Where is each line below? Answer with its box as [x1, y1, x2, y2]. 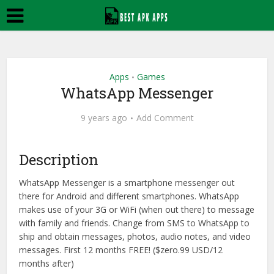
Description [19, 150, 99, 169]
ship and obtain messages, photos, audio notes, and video [19, 231, 251, 242]
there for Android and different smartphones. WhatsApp [19, 190, 240, 202]
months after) [19, 257, 75, 269]
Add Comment [136, 112, 194, 124]
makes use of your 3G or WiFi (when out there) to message [19, 204, 255, 215]
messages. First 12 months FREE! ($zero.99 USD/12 [19, 244, 223, 256]
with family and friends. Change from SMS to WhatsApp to [19, 217, 250, 229]
